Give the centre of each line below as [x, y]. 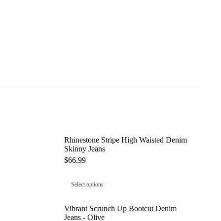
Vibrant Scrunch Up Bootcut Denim [120, 209]
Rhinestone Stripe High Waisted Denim [125, 140]
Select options [87, 185]
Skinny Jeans [84, 149]
